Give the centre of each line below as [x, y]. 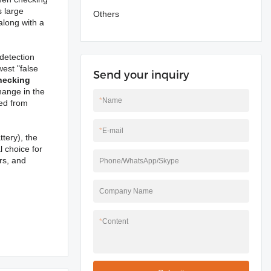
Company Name [126, 191]
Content [115, 221]
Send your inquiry [141, 75]
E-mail [113, 131]
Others [106, 14]
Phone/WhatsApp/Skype [139, 161]
